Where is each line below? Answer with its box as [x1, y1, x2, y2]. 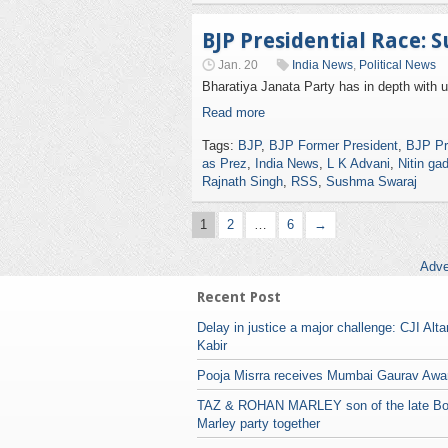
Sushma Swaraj [326, 174, 417, 189]
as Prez [202, 156, 247, 171]
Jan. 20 [218, 58, 258, 72]
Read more [202, 105, 265, 120]
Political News [359, 58, 436, 72]
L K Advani [327, 156, 390, 171]
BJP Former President [269, 138, 398, 153]
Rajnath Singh [202, 174, 283, 189]
